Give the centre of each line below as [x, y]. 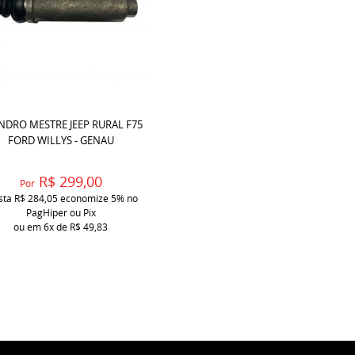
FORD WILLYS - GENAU [61, 140]
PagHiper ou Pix [61, 212]
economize [84, 198]
